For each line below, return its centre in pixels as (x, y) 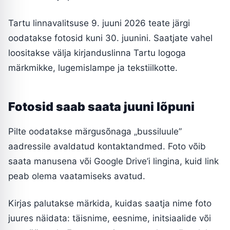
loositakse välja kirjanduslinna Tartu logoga (97, 53)
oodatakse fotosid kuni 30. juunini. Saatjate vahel (110, 38)
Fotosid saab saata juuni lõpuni (101, 107)
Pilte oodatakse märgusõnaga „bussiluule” (95, 131)
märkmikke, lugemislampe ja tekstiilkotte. (93, 68)
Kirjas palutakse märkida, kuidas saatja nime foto (110, 203)
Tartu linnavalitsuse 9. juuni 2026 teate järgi (99, 23)
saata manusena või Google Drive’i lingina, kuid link (113, 161)
